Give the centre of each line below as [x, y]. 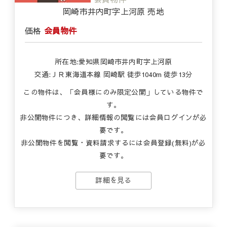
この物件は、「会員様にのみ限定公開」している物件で [113, 92]
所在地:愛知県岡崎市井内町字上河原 [113, 62]
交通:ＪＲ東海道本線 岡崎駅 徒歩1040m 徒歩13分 [113, 74]
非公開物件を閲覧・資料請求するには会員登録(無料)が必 [113, 143]
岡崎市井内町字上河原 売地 [113, 11]
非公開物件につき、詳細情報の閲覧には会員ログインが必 [113, 117]
